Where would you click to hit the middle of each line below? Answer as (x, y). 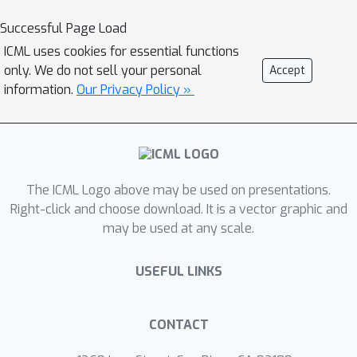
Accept (287, 71)
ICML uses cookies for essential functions (122, 51)
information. (40, 90)
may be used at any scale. (178, 229)
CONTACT (178, 325)
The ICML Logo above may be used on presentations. (178, 190)
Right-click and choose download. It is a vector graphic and (178, 210)
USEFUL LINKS (178, 272)
